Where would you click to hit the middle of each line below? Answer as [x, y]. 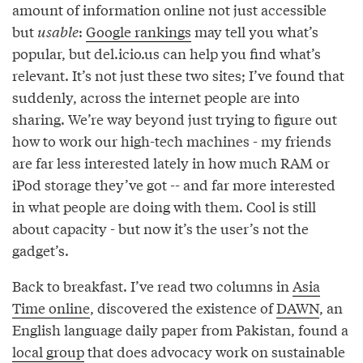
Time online [51, 307]
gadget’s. [41, 250]
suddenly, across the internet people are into [156, 96]
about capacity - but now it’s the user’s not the [160, 228]
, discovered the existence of [183, 307]
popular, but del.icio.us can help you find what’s [167, 53]
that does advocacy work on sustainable [215, 351]
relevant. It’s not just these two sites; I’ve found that [178, 75]
